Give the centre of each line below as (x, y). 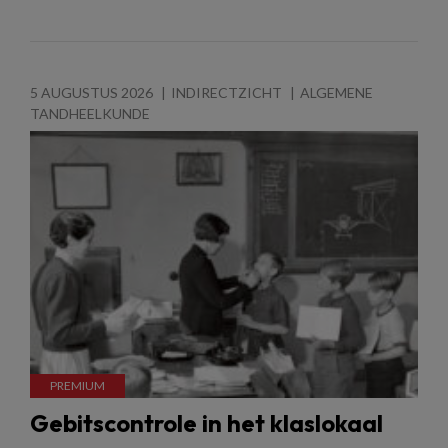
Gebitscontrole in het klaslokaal (206, 422)
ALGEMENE (336, 92)
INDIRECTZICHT (226, 92)
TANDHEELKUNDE (90, 113)
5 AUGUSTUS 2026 (91, 92)
